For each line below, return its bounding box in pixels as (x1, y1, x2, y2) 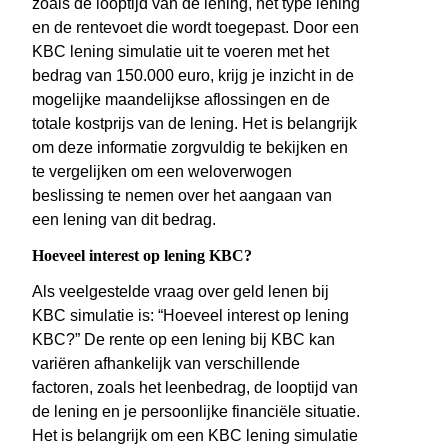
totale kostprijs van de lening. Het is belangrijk (32, 115, 357, 133)
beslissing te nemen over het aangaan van (32, 187, 332, 205)
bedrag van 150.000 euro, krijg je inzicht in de (32, 67, 354, 85)
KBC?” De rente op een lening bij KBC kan (32, 331, 335, 349)
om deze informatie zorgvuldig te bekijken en (32, 139, 348, 157)
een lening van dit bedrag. (32, 211, 216, 229)
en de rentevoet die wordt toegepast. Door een (32, 19, 359, 37)
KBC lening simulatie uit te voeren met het (32, 43, 329, 61)
